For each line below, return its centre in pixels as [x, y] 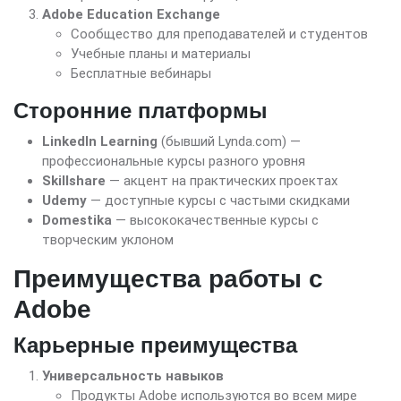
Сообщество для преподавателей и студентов [219, 34]
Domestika [77, 220]
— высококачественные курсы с [215, 220]
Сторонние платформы [141, 110]
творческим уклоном [108, 239]
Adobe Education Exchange [131, 14]
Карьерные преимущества [155, 345]
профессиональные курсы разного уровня [174, 161]
